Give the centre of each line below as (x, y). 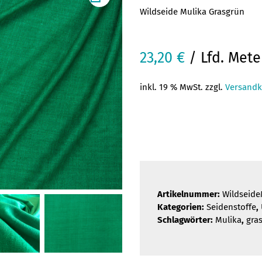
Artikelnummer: (190, 194)
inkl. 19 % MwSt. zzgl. (182, 87)
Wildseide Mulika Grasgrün (192, 12)
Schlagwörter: (186, 220)
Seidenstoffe (231, 207)
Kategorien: (182, 207)
